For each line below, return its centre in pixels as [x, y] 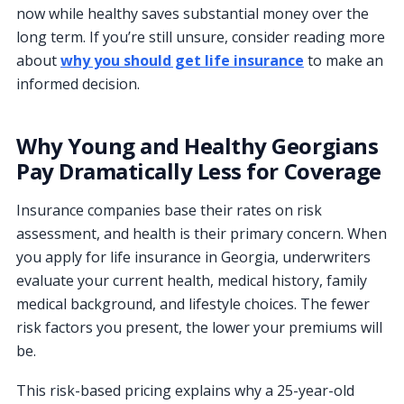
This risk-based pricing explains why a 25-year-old [185, 390]
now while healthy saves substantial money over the [193, 13]
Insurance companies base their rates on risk [169, 210]
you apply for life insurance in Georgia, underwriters [193, 257]
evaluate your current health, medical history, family [192, 280]
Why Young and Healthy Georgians [197, 145]
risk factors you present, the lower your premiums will [199, 327]
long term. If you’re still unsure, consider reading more [201, 37]
